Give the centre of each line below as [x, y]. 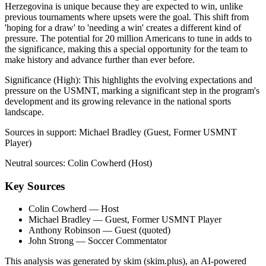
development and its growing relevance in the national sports [118, 101]
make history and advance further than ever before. [100, 59]
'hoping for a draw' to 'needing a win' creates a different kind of [123, 27]
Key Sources [35, 186]
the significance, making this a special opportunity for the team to [126, 49]
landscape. [24, 112]
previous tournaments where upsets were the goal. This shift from [127, 17]
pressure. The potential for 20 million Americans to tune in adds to [128, 38]
